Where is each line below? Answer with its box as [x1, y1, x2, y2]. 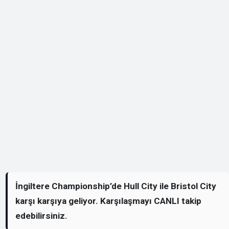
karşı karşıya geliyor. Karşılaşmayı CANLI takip [15, 195, 202, 206]
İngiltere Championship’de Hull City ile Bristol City [15, 180, 217, 191]
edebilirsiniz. [15, 210, 68, 221]
